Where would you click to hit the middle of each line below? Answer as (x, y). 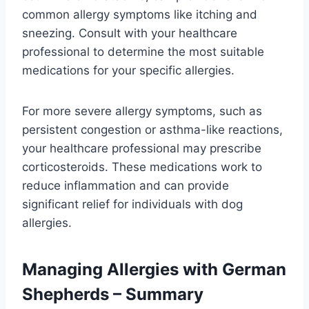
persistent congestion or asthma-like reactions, (152, 129)
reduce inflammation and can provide (126, 185)
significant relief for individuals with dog (132, 204)
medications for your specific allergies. (128, 70)
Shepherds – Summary (113, 294)
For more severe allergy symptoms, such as (142, 111)
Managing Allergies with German (154, 269)
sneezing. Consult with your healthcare (130, 33)
